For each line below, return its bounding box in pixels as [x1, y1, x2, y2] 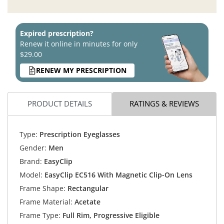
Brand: [19, 156, 42, 166]
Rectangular [65, 183, 108, 193]
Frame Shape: [19, 183, 65, 193]
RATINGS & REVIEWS [129, 98, 199, 109]
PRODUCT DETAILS [27, 98, 92, 109]
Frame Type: [19, 210, 60, 220]
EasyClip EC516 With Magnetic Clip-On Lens [44, 170, 192, 179]
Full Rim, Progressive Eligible [60, 210, 159, 220]
